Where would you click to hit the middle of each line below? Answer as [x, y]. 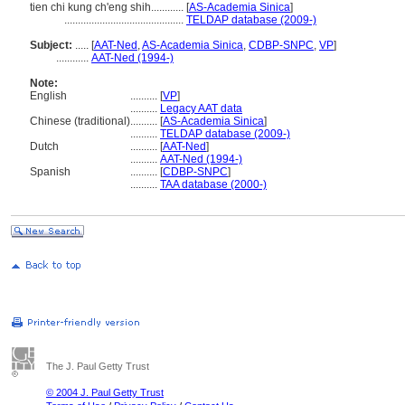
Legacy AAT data [201, 108]
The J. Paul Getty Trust [98, 366]
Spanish [50, 172]
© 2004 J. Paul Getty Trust [105, 392]
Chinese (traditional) [80, 121]
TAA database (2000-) [213, 184]
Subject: [51, 45]
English [48, 96]
